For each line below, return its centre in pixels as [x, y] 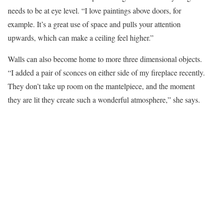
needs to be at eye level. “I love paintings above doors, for [94, 11]
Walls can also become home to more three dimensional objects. [105, 59]
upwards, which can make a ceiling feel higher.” [81, 38]
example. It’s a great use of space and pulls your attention [94, 24]
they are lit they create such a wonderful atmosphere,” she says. [104, 100]
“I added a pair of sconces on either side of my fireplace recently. [106, 73]
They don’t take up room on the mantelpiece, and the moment [101, 86]
